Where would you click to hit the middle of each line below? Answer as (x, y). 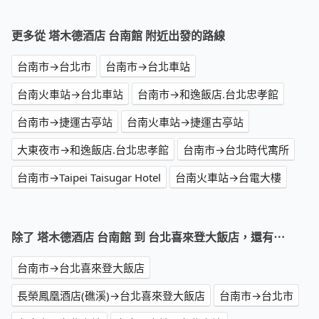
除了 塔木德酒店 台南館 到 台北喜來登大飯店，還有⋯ (148, 237)
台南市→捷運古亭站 (65, 122)
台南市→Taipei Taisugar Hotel (89, 178)
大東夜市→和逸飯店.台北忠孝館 (93, 150)
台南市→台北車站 (148, 67)
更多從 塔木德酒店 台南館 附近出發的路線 (118, 36)
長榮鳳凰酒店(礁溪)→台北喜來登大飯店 (111, 296)
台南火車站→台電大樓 (228, 178)
